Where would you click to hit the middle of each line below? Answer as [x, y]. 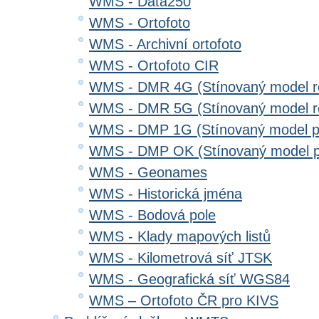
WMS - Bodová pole [152, 215]
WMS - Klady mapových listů [180, 236]
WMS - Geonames [148, 172]
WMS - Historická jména [166, 194]
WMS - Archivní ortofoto [165, 44]
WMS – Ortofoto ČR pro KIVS [184, 300]
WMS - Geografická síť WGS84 [189, 279]
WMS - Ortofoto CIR [154, 66]
